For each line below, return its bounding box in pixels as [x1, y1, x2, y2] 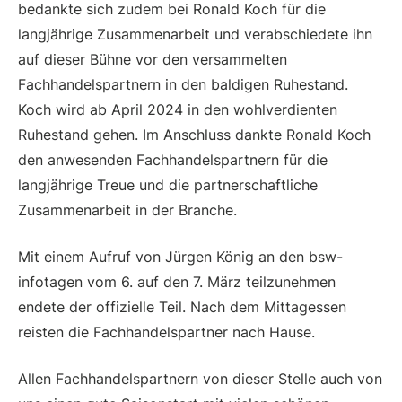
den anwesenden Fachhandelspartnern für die [18, 150, 328, 169]
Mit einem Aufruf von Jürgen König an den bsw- [18, 247, 343, 266]
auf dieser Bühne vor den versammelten [18, 49, 287, 68]
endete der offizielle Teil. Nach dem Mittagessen [18, 297, 346, 316]
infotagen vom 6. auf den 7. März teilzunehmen [18, 272, 336, 291]
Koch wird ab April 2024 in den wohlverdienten [18, 100, 337, 118]
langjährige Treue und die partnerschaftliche [18, 175, 318, 194]
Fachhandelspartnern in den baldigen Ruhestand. [18, 74, 348, 93]
